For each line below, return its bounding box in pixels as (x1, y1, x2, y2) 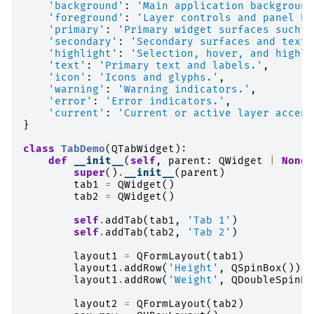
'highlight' (48, 47, 118, 60)
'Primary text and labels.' (99, 59, 263, 71)
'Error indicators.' (105, 95, 225, 107)
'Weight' (168, 273, 219, 286)
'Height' (168, 261, 219, 274)
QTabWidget (111, 142, 175, 155)
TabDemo (61, 142, 105, 155)
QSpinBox (231, 261, 282, 274)
